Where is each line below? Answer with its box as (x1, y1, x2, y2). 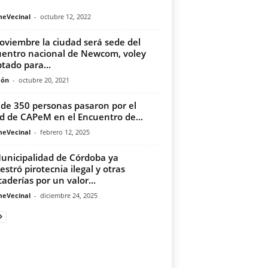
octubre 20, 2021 (18, 75, 69, 84)
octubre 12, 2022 (39, 12, 91, 21)
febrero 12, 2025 (39, 127, 90, 136)
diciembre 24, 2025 (39, 191, 98, 200)
